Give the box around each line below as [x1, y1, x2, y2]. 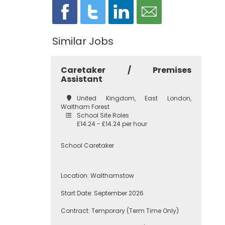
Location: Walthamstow [61, 171, 134, 180]
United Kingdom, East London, [77, 94, 191, 102]
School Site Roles [77, 111, 129, 120]
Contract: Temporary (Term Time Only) [61, 206, 179, 215]
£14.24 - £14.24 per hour [77, 120, 147, 128]
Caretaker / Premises [61, 64, 191, 76]
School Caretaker [61, 141, 114, 150]
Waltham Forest [61, 102, 109, 111]
